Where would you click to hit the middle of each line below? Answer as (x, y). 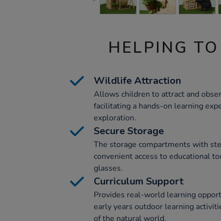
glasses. (108, 168)
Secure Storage (129, 131)
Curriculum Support (139, 181)
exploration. (115, 118)
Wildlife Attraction (137, 81)
